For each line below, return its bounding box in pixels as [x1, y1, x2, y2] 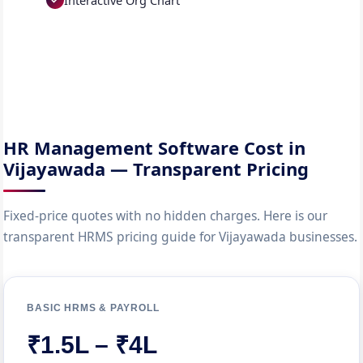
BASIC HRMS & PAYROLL [27, 302, 160, 314]
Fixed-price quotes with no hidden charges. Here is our [3, 207, 328, 224]
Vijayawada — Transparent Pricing [3, 156, 310, 181]
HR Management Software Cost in [3, 135, 306, 160]
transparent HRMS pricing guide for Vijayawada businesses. [3, 228, 358, 246]
